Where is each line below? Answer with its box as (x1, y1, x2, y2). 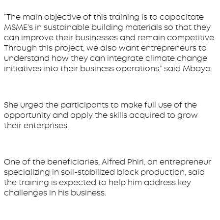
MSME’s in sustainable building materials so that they (4, 22, 211, 32)
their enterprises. (4, 120, 69, 131)
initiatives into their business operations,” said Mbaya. (4, 63, 212, 74)
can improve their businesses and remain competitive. (4, 32, 216, 43)
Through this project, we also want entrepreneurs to (4, 43, 207, 53)
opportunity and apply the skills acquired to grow (4, 110, 198, 120)
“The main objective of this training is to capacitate (4, 12, 204, 22)
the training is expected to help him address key (4, 177, 191, 188)
